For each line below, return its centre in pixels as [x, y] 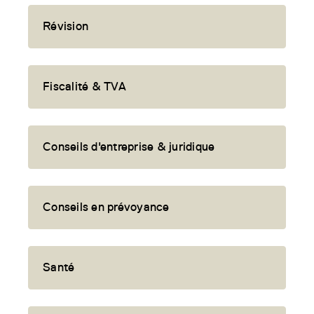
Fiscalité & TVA [84, 87]
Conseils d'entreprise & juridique [129, 147]
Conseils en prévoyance [106, 207]
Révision [66, 26]
